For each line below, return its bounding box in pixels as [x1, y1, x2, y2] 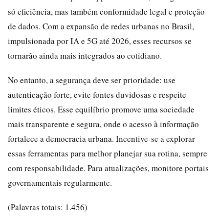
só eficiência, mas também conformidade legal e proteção [8, 6, 205, 17]
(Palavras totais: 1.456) [8, 201, 88, 213]
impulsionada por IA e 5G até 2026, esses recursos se [8, 35, 192, 46]
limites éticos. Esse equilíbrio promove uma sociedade [8, 104, 195, 115]
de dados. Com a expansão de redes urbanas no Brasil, [8, 21, 194, 32]
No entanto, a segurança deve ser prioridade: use [8, 74, 175, 86]
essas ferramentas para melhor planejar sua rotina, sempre [8, 148, 207, 159]
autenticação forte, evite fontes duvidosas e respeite [8, 89, 186, 100]
